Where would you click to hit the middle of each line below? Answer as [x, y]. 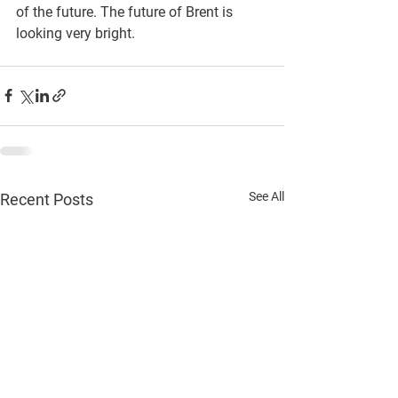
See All [267, 196]
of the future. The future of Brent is [126, 12]
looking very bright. [76, 33]
